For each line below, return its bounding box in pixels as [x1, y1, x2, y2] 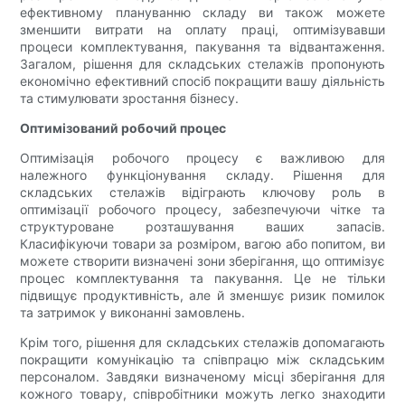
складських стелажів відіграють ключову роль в [20, 184, 385, 201]
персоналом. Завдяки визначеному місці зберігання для [20, 369, 385, 385]
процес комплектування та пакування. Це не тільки [20, 270, 385, 287]
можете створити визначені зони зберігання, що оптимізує [20, 253, 385, 269]
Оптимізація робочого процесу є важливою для [20, 150, 385, 166]
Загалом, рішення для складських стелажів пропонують [20, 56, 385, 72]
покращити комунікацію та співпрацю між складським [20, 352, 385, 368]
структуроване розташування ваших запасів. [20, 219, 385, 235]
